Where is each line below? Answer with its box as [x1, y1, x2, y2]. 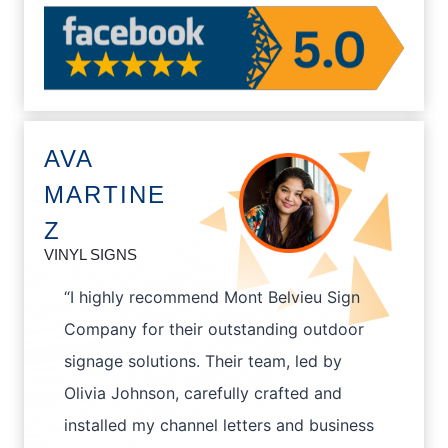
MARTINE [44, 180, 166, 208]
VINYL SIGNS [44, 245, 137, 263]
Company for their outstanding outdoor [64, 318, 364, 339]
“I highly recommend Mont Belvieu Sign [64, 286, 360, 307]
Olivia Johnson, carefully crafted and [64, 382, 342, 403]
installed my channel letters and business [64, 414, 374, 435]
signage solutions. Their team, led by [64, 350, 342, 371]
